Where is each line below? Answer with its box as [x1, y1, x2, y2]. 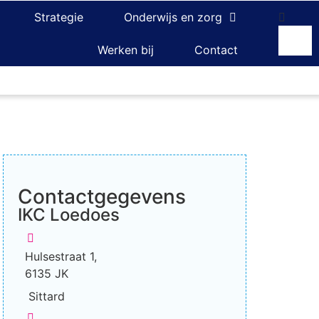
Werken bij [97, 43, 154, 57]
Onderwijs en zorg [124, 10, 223, 24]
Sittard [28, 289, 65, 303]
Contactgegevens [18, 184, 186, 209]
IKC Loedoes [18, 204, 120, 225]
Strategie [34, 10, 84, 24]
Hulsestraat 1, [25, 249, 100, 263]
